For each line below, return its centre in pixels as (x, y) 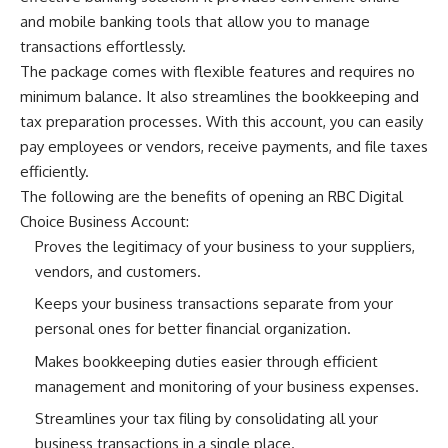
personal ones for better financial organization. (193, 329)
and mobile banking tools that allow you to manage (195, 21)
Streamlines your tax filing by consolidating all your (206, 419)
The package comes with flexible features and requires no (217, 71)
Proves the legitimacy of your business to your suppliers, (225, 246)
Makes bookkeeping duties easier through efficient (206, 361)
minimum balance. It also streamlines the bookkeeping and (219, 96)
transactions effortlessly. (103, 46)
